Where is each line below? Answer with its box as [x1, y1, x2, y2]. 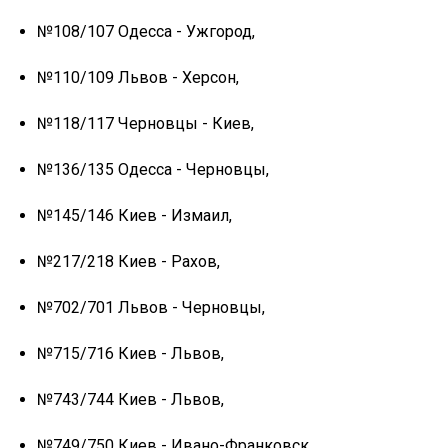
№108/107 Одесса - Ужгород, [37, 21, 255, 41]
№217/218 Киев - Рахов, [37, 251, 220, 271]
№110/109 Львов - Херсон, [37, 67, 239, 87]
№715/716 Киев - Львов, [37, 343, 224, 363]
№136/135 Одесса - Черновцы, [37, 159, 269, 179]
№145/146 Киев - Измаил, [37, 205, 232, 225]
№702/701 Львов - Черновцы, [37, 297, 265, 317]
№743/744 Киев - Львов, [37, 389, 224, 409]
